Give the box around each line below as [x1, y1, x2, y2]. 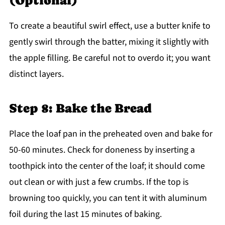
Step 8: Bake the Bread [9, 100, 152, 116]
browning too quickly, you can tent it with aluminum [9, 191, 207, 204]
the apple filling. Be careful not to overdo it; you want [9, 51, 210, 64]
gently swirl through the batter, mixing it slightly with [9, 35, 209, 48]
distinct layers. [9, 67, 64, 80]
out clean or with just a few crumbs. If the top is [9, 175, 189, 188]
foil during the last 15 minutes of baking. [9, 207, 162, 220]
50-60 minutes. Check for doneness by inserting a [9, 143, 195, 156]
